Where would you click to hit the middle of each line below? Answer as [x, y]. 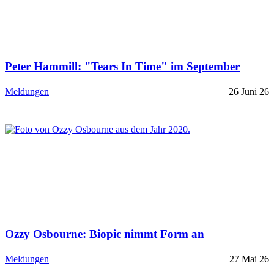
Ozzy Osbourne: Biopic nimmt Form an [105, 234]
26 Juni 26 [249, 92]
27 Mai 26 [249, 259]
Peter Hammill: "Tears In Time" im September [122, 67]
